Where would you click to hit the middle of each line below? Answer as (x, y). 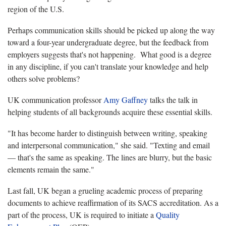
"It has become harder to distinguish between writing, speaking (107, 133)
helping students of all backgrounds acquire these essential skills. (110, 112)
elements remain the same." (51, 169)
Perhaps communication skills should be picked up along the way (111, 30)
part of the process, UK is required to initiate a (82, 215)
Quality (168, 215)
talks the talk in (173, 100)
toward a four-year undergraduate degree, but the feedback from (108, 42)
